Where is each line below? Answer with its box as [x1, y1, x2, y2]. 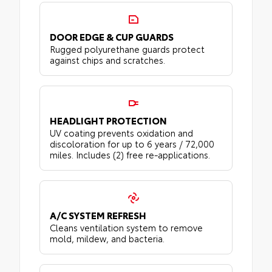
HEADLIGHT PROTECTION [50, 114, 167, 127]
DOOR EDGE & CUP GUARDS [50, 30, 174, 44]
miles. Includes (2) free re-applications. [50, 148, 210, 161]
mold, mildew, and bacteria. [50, 232, 165, 245]
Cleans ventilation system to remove [50, 221, 203, 234]
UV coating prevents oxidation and [50, 126, 193, 140]
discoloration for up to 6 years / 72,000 [50, 137, 214, 151]
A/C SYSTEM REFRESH [50, 208, 146, 222]
